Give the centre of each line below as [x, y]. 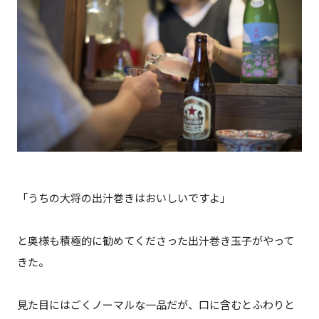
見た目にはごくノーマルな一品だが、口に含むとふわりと [156, 304]
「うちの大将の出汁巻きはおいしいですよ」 [124, 198]
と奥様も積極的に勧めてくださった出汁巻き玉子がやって [155, 240]
